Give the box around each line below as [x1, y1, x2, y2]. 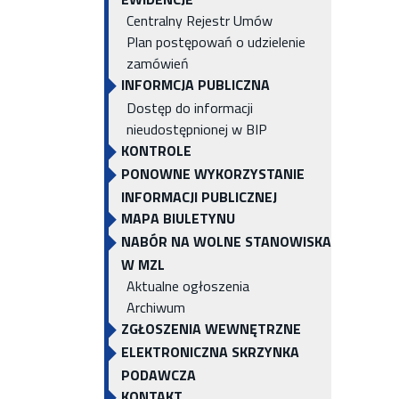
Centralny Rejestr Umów [126, 10, 273, 31]
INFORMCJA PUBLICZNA [121, 74, 270, 95]
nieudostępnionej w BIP [126, 118, 267, 140]
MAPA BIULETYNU [121, 208, 235, 229]
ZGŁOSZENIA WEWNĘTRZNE [121, 318, 301, 339]
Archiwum [126, 297, 185, 318]
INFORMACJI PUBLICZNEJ [121, 186, 277, 208]
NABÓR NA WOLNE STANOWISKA [121, 231, 331, 252]
